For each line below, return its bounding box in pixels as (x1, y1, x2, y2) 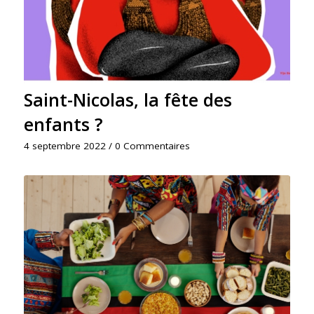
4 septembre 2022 (23, 139, 106, 152)
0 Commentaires (114, 139, 190, 152)
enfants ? (23, 111, 103, 136)
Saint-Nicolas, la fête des (23, 87, 232, 111)
